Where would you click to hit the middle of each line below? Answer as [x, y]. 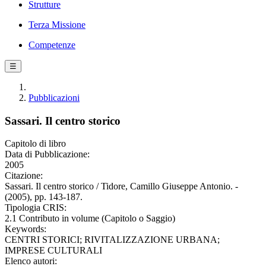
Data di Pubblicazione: [47, 154]
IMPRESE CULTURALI [53, 251]
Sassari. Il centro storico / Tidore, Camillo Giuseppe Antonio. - [121, 186]
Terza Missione [57, 25]
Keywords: [26, 229]
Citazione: [24, 176]
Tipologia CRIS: [36, 208]
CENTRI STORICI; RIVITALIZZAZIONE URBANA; [112, 240]
